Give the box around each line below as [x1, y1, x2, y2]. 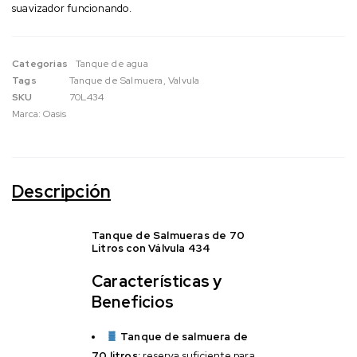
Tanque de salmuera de [120, 329, 249, 343]
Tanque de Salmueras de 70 [92, 228, 245, 242]
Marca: [12, 107, 44, 120]
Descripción [12, 179, 112, 203]
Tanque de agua [76, 57, 148, 70]
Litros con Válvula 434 [92, 241, 211, 255]
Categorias [12, 57, 68, 70]
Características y [92, 270, 222, 292]
